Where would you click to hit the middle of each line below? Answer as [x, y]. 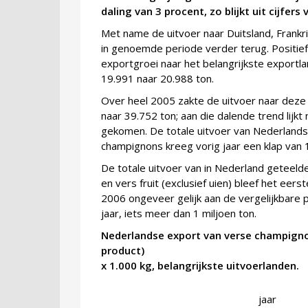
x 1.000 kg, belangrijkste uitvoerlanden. [200, 266]
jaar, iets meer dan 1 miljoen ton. [179, 213]
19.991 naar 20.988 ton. [157, 79]
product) [123, 251]
